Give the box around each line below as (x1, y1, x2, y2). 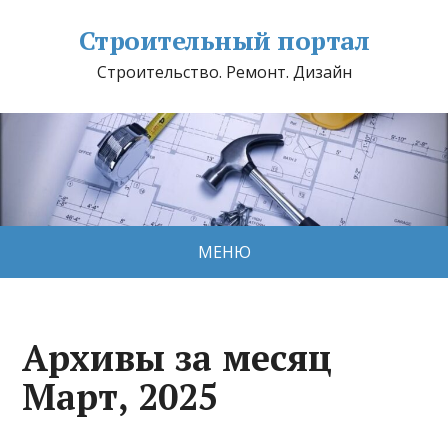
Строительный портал (78, 23, 370, 57)
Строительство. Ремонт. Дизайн (96, 61, 352, 83)
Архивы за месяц (22, 333, 333, 381)
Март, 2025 (22, 372, 219, 420)
